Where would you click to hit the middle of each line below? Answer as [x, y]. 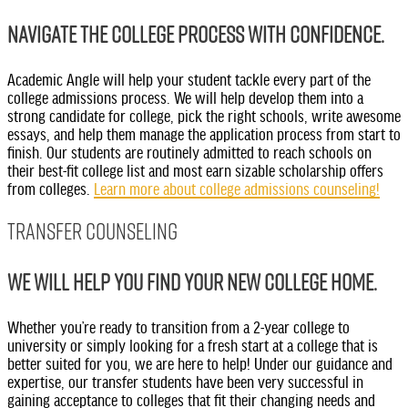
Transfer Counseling [92, 231]
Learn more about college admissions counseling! [237, 188]
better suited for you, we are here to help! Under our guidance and [200, 362]
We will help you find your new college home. [192, 281]
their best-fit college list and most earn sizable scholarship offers [195, 169]
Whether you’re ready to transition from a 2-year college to [178, 326]
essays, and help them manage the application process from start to [204, 133]
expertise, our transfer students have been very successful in [185, 380]
